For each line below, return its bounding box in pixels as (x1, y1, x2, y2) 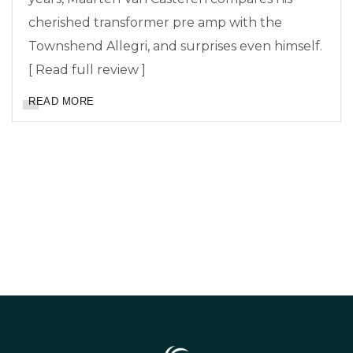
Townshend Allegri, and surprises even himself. (28, 39, 322, 54)
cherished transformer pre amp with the (28, 15, 282, 31)
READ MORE (28, 95, 95, 108)
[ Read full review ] (28, 62, 146, 78)
